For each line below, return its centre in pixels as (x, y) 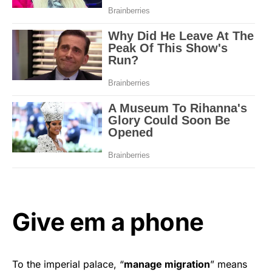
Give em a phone (108, 222)
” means (229, 264)
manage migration (167, 264)
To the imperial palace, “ (68, 264)
